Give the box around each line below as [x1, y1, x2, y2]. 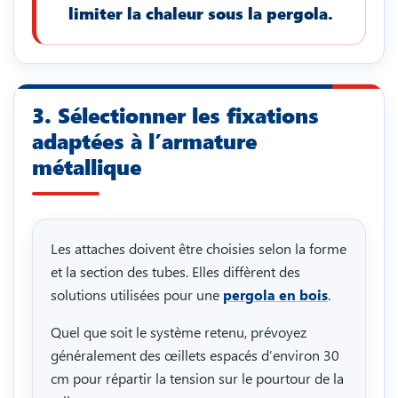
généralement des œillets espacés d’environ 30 [51, 346, 339, 365]
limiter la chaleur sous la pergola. [68, 3, 333, 25]
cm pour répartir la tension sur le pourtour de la [51, 369, 344, 388]
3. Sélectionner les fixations [32, 100, 319, 131]
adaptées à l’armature [32, 126, 257, 156]
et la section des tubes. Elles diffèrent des [51, 262, 300, 282]
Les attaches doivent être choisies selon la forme [51, 239, 346, 259]
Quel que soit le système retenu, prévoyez [51, 322, 306, 342]
